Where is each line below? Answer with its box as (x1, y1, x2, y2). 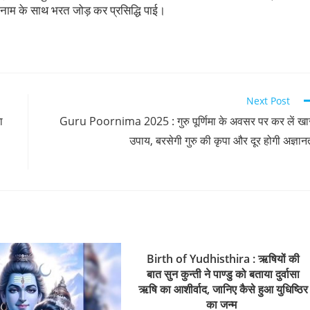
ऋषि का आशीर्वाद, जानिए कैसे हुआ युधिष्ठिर (138, 281, 308, 297)
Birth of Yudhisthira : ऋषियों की (146, 250, 300, 266)
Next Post (246, 93, 290, 107)
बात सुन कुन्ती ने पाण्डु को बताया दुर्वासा (146, 266, 300, 282)
